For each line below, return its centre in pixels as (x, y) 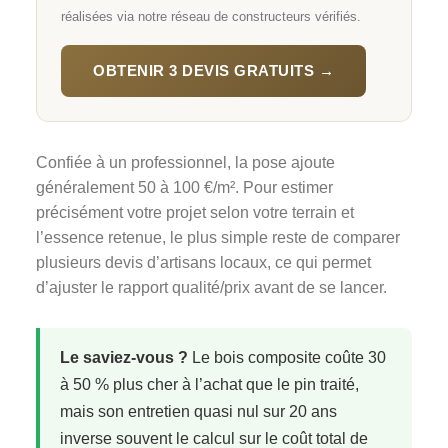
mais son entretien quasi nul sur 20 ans (198, 412)
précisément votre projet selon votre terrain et (195, 213)
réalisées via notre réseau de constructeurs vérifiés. (211, 17)
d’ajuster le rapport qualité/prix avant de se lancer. (211, 288)
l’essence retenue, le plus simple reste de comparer (218, 238)
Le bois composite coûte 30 (287, 358)
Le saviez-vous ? (124, 358)
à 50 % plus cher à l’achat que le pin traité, (209, 385)
